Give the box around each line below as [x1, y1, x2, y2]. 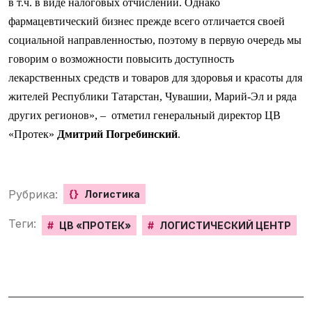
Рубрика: [8, 187, 58, 201]
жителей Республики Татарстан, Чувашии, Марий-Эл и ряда [8, 91, 297, 103]
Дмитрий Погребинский [57, 128, 178, 141]
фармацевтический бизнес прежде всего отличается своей [8, 15, 285, 28]
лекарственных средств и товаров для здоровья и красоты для [8, 72, 302, 84]
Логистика [84, 188, 140, 201]
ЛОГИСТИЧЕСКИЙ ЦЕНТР [159, 219, 291, 232]
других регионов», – [8, 109, 106, 122]
